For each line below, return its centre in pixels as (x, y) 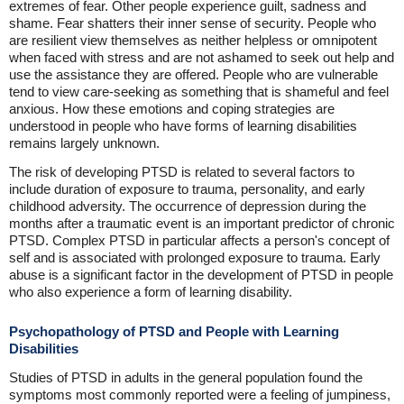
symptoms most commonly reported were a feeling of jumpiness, (200, 395)
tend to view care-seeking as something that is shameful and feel (199, 92)
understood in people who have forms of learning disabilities (183, 126)
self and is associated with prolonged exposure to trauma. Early (195, 257)
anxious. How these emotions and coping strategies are (172, 109)
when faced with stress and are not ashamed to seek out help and (202, 57)
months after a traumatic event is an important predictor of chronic (202, 223)
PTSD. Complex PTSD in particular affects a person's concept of (199, 240)
